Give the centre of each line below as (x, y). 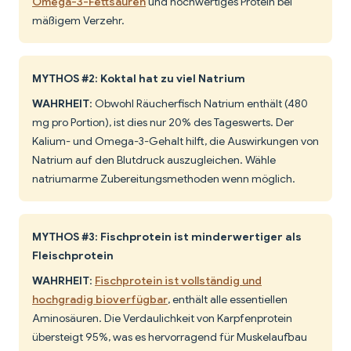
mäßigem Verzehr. (78, 21)
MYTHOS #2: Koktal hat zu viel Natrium (139, 79)
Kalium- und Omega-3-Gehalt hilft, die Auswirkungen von (175, 141)
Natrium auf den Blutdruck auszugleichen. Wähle (154, 160)
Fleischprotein (73, 256)
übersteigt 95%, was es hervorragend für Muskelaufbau (170, 337)
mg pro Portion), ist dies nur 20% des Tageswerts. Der (163, 123)
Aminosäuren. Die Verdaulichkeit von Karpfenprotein (162, 318)
